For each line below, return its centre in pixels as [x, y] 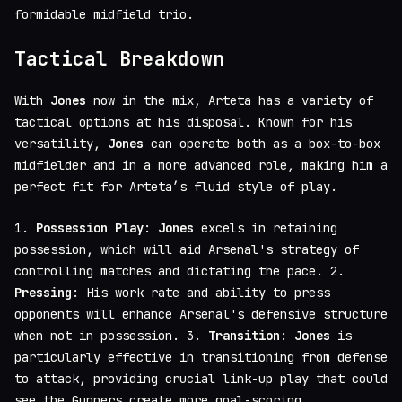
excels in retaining [266, 227]
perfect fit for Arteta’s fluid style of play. [176, 186]
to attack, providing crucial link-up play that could [201, 378]
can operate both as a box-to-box [262, 143]
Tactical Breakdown [119, 59]
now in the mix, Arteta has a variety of [230, 100]
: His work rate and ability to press [201, 292]
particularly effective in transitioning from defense [201, 357]
